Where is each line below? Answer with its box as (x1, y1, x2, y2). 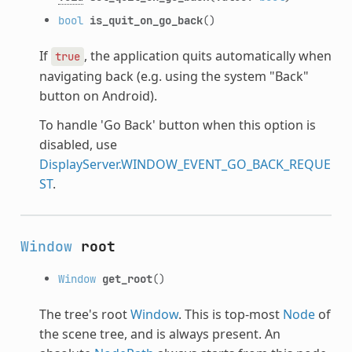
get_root (101, 270, 152, 286)
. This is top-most (178, 305, 283, 323)
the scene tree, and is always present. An (38, 324, 280, 343)
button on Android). (38, 86, 157, 104)
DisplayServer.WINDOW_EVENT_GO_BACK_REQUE (38, 155, 331, 173)
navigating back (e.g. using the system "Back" (38, 67, 309, 85)
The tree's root (38, 305, 130, 323)
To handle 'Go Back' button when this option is (38, 115, 316, 134)
